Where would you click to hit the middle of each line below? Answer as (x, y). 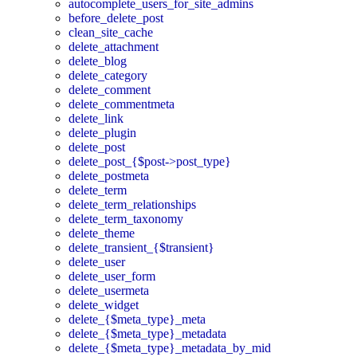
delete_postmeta (109, 176)
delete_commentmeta (122, 104)
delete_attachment (114, 47)
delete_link (96, 119)
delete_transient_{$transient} (141, 248)
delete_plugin (102, 133)
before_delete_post (116, 18)
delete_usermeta (109, 291)
